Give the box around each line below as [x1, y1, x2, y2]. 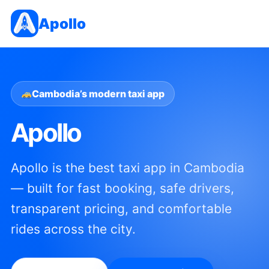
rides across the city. [10, 222, 136, 237]
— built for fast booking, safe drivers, [10, 181, 234, 196]
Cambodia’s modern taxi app [32, 88, 165, 100]
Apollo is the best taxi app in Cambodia [10, 160, 244, 175]
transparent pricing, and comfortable [10, 201, 232, 216]
